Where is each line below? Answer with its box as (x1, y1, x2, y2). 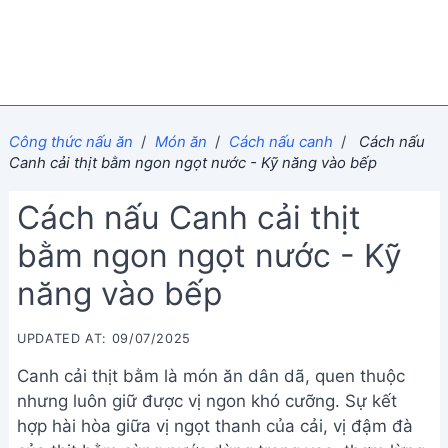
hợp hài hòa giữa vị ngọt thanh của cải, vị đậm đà (17, 416, 413, 436)
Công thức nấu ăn (8, 132, 133, 151)
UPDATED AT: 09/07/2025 (17, 331, 192, 346)
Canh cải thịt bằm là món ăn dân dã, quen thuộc (17, 366, 405, 386)
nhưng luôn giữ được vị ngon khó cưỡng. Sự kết (17, 391, 397, 411)
